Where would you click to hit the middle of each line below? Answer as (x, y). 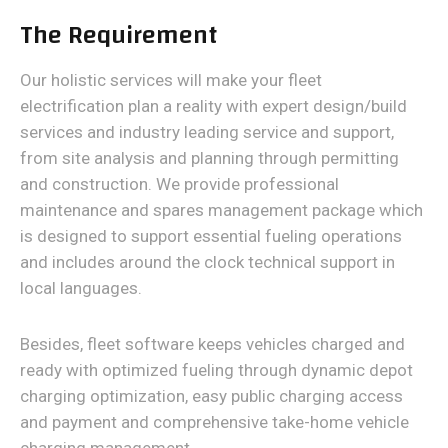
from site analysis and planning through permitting (209, 158)
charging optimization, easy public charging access (211, 396)
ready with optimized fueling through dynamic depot (216, 370)
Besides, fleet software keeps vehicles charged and (212, 344)
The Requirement (119, 35)
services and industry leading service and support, (207, 132)
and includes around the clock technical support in (207, 262)
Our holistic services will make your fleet (171, 80)
